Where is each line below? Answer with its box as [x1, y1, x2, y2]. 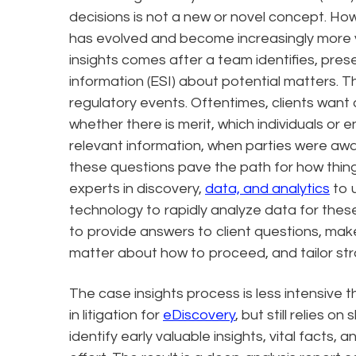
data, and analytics [205, 181, 330, 197]
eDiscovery [163, 308, 235, 323]
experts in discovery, [69, 181, 205, 197]
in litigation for [69, 308, 163, 323]
